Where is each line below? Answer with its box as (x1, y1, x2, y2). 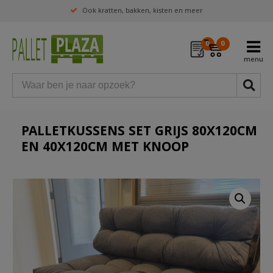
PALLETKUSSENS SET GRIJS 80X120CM (21, 122, 257, 144)
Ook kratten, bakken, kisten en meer (82, 5, 203, 17)
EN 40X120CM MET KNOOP (21, 138, 189, 160)
